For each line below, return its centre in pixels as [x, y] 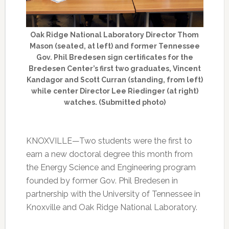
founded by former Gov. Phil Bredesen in [102, 180]
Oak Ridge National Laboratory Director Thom [115, 35]
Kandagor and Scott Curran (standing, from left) [114, 79]
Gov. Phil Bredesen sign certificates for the [114, 57]
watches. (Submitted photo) [114, 102]
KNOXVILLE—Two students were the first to [109, 141]
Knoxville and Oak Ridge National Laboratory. [111, 207]
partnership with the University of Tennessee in [113, 194]
